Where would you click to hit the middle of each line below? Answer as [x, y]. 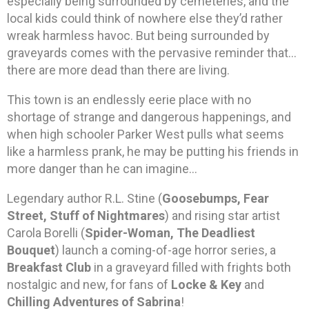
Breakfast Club [49, 268]
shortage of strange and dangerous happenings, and [149, 117]
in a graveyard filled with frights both [191, 268]
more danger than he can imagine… [102, 169]
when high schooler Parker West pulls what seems [146, 134]
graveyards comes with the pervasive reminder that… [152, 53]
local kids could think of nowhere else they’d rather [145, 19]
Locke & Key [206, 285]
